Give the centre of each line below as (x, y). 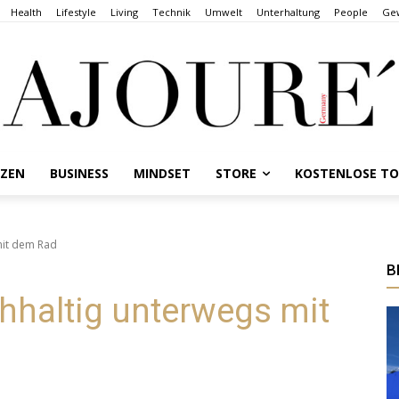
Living (124, 12)
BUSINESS (80, 173)
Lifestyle (76, 12)
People (351, 12)
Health (26, 12)
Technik (171, 12)
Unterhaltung (288, 12)
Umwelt (224, 12)
